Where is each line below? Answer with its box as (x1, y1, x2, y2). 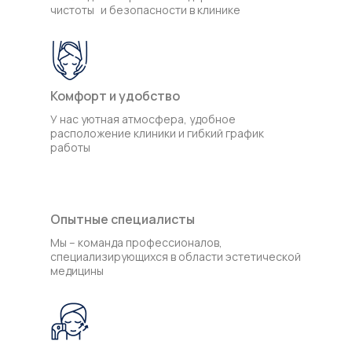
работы (50, 139, 90, 155)
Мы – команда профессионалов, (50, 234, 222, 250)
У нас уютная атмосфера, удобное (50, 111, 236, 126)
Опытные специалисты (50, 210, 195, 228)
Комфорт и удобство (50, 86, 180, 104)
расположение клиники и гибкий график (50, 125, 264, 141)
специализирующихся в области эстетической (50, 248, 301, 264)
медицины (50, 262, 104, 278)
